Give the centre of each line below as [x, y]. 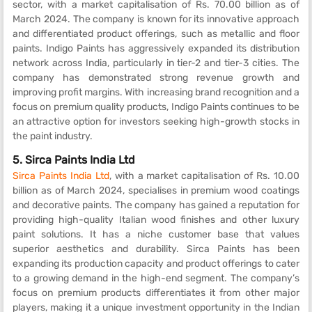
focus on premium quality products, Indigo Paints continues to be [156, 107]
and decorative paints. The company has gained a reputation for [156, 205]
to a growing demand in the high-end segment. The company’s [156, 278]
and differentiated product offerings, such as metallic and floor [156, 33]
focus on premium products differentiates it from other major [156, 292]
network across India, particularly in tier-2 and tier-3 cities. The [156, 63]
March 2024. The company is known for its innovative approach [156, 19]
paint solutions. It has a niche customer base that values [156, 234]
